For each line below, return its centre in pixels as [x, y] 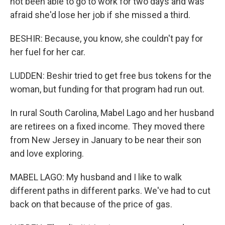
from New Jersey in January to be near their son [106, 140]
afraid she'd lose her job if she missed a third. [100, 15]
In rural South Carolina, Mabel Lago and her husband [112, 113]
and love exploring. [47, 153]
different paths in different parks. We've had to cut [110, 191]
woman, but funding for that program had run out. [107, 89]
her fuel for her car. [48, 52]
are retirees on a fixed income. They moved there [107, 126]
